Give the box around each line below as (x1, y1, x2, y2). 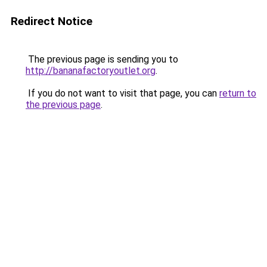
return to (219, 88, 256, 99)
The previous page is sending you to (26, 54, 178, 65)
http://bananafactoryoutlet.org (26, 65, 156, 76)
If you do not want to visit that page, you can (26, 88, 219, 99)
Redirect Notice (11, 14, 92, 28)
